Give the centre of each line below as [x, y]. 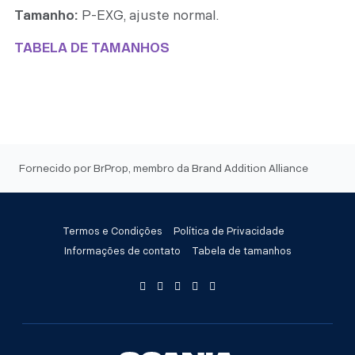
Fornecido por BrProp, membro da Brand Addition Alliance [164, 169]
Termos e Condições [113, 232]
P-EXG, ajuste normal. [149, 15]
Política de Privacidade [229, 232]
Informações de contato [122, 252]
